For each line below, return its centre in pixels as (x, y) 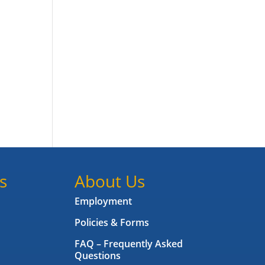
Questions (97, 256)
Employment (103, 201)
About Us (109, 181)
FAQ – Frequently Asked (128, 244)
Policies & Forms (112, 223)
